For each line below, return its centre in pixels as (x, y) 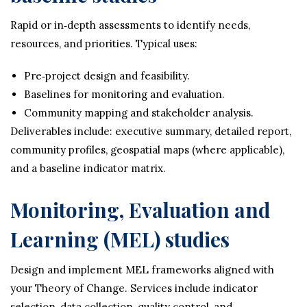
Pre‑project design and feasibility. (107, 76)
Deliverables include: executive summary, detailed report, (151, 131)
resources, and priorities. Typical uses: (104, 44)
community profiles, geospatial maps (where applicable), (147, 150)
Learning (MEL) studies (120, 239)
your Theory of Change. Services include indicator (134, 288)
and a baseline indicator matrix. (88, 168)
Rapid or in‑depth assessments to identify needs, (130, 25)
